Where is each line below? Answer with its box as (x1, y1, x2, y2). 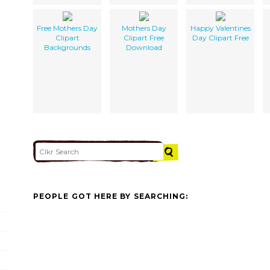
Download (125, 42, 162, 52)
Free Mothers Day (37, 23, 98, 33)
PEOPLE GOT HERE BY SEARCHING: (33, 192, 189, 201)
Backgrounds (44, 42, 90, 52)
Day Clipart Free (192, 33, 249, 42)
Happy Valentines (190, 23, 251, 33)
